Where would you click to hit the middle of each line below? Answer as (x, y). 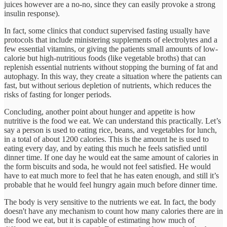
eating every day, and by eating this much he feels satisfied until (105, 148)
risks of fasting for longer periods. (58, 94)
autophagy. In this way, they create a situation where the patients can (113, 76)
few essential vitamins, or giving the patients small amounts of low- (111, 49)
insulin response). (32, 13)
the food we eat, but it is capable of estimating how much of (99, 220)
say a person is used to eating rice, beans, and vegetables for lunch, (110, 130)
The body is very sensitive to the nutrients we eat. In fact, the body (110, 202)
